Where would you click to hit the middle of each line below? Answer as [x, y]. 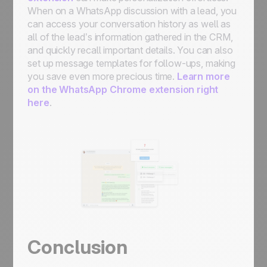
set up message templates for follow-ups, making [131, 63]
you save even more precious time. [102, 76]
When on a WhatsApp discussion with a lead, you [132, 11]
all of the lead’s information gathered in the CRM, [130, 37]
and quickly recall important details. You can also [130, 50]
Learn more [203, 76]
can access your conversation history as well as [129, 24]
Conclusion [78, 247]
